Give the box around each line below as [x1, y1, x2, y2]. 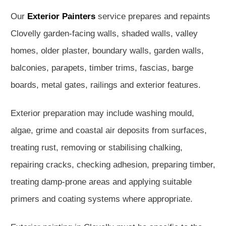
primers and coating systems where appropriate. [11, 194, 193, 204]
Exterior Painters [27, 12, 95, 21]
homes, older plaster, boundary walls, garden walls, [11, 46, 204, 55]
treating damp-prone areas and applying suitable [11, 177, 192, 187]
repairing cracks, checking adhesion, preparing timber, [11, 160, 215, 169]
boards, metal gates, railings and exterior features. [11, 80, 201, 90]
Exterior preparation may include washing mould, [11, 108, 194, 118]
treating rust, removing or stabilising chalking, [11, 143, 183, 152]
